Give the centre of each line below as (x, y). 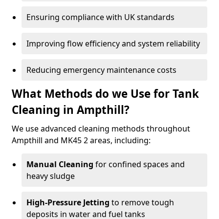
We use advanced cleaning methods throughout (101, 129)
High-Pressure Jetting (68, 202)
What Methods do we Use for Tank (105, 94)
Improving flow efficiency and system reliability (113, 44)
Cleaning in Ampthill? (71, 110)
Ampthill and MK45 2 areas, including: (81, 140)
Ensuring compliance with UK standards (100, 17)
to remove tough (142, 202)
